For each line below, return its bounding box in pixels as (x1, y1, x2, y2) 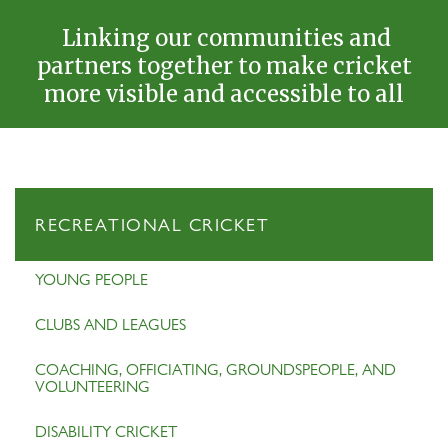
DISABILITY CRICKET (35, 422, 177, 441)
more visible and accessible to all (44, 80, 404, 108)
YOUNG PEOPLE (35, 270, 148, 289)
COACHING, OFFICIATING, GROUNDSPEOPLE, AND (35, 360, 396, 379)
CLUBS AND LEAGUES (35, 315, 186, 334)
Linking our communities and (57, 24, 391, 52)
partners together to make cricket (36, 52, 412, 80)
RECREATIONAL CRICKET (35, 214, 269, 235)
